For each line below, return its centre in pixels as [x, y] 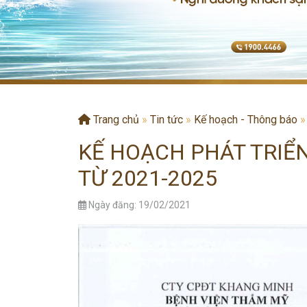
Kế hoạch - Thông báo [246, 120]
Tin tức [167, 120]
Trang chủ [115, 120]
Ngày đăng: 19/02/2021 [138, 205]
